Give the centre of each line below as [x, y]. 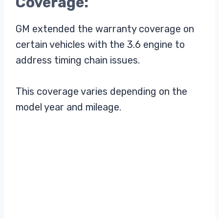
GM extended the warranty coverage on [105, 29]
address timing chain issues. [78, 60]
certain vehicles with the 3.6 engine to [100, 44]
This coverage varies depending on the [101, 91]
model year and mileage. [68, 107]
